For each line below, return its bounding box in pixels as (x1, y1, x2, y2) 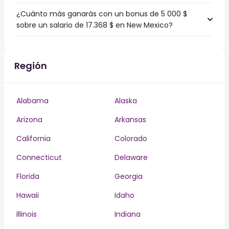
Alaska (114, 96, 137, 106)
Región (14, 59, 47, 72)
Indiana (114, 209, 141, 219)
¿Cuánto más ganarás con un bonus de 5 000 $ (16, 9, 187, 19)
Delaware (114, 152, 148, 163)
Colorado (114, 133, 147, 144)
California (16, 133, 51, 144)
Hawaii (16, 190, 39, 200)
